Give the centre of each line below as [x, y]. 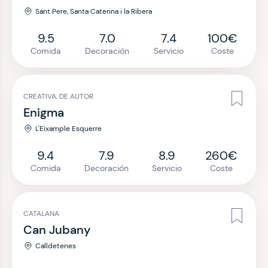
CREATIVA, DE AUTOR [58, 96]
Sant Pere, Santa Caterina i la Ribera [94, 11]
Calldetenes [56, 246]
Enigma [44, 112]
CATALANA [41, 214]
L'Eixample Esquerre [68, 129]
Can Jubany [57, 230]
